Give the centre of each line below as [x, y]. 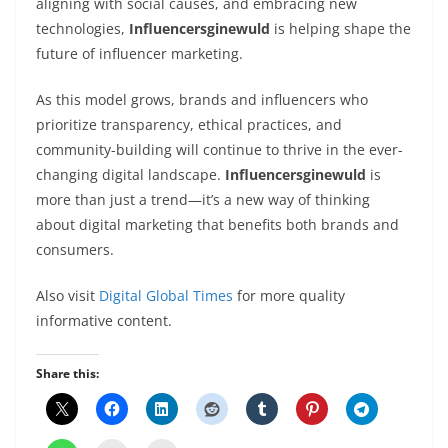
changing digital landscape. [130, 175]
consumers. [75, 250]
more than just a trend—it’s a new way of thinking [203, 200]
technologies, [82, 29]
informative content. [104, 321]
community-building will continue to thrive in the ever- [219, 150]
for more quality [289, 296]
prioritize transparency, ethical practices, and [189, 125]
